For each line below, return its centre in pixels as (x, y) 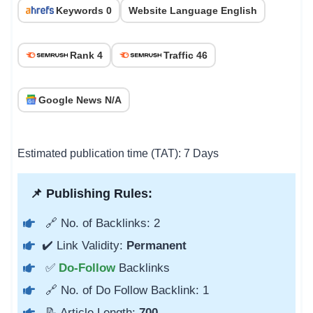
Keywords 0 (84, 10)
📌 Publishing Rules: (88, 193)
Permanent (155, 245)
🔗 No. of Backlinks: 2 (101, 223)
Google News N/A (80, 100)
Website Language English (193, 10)
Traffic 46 (185, 55)
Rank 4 (86, 55)
